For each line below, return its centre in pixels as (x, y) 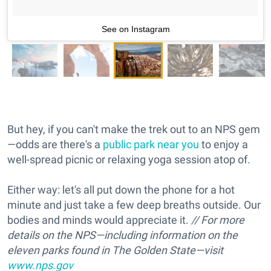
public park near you (151, 144)
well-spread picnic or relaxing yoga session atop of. (129, 159)
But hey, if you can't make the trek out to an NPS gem (134, 129)
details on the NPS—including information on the (122, 235)
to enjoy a (224, 144)
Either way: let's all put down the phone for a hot (121, 189)
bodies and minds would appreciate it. (99, 220)
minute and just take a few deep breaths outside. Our (134, 204)
